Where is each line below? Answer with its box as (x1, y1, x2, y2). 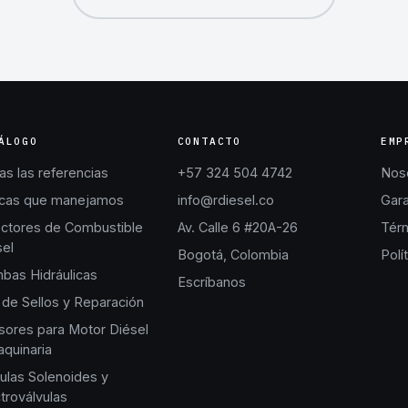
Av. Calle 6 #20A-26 (177, 219, 298, 235)
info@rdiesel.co (177, 192, 274, 208)
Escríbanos (177, 274, 246, 290)
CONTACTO (177, 135, 241, 148)
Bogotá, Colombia (177, 247, 289, 262)
